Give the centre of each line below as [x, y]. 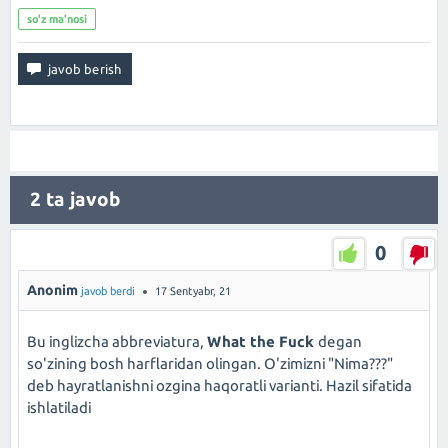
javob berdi [108, 290]
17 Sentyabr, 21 [193, 290]
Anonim [52, 290]
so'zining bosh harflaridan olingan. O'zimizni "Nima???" [210, 363]
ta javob [80, 199]
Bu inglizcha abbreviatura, [117, 341]
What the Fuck [262, 341]
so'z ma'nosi [57, 19]
